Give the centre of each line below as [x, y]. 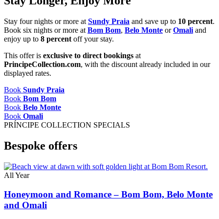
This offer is [23, 55]
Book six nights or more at [46, 30]
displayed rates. [28, 73]
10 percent [195, 21]
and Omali [25, 205]
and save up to [154, 21]
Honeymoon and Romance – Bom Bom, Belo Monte [108, 194]
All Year [17, 175]
